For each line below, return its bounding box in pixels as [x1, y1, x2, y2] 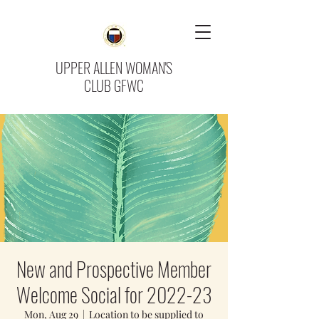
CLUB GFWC [84, 75, 144, 96]
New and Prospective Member [16, 254, 211, 283]
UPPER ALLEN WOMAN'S [56, 57, 172, 78]
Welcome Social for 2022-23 [16, 280, 212, 309]
